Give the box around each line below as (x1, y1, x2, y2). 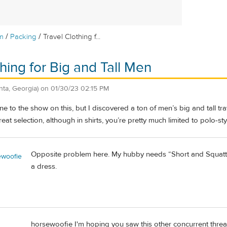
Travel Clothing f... (43, 32, 101, 42)
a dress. (31, 161, 57, 171)
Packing (10, 32, 37, 42)
